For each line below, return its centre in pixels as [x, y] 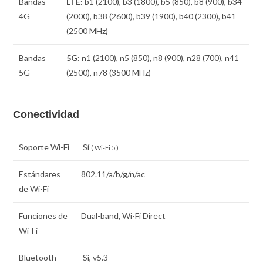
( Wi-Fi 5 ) [105, 148]
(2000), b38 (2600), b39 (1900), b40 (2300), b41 [151, 16]
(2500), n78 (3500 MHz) [109, 72]
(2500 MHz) [87, 31]
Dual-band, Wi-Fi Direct [124, 216]
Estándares [40, 174]
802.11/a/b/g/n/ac [113, 174]
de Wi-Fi [34, 189]
